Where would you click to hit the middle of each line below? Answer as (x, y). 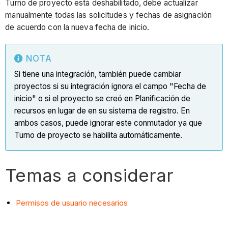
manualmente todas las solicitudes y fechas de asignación (108, 15)
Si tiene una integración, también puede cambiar (98, 74)
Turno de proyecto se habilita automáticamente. (98, 135)
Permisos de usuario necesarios (72, 203)
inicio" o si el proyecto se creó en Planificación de (103, 98)
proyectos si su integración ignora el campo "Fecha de (110, 86)
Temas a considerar (90, 175)
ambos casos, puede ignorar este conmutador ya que (108, 123)
